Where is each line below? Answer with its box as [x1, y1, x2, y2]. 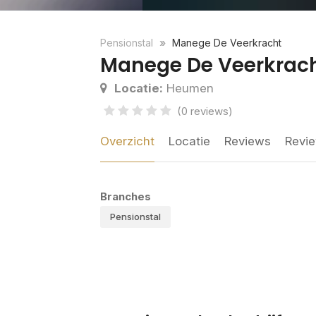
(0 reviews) [177, 104, 233, 119]
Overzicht [100, 134, 154, 149]
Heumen [163, 81, 214, 96]
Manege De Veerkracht [172, 37, 281, 49]
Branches [100, 190, 151, 204]
